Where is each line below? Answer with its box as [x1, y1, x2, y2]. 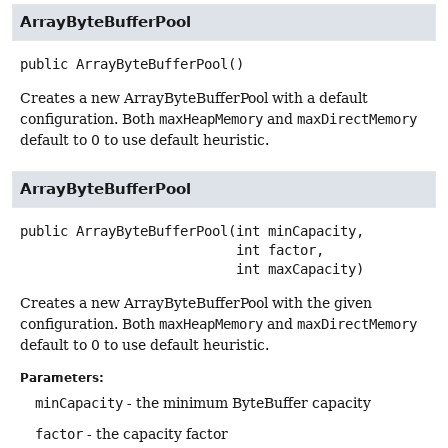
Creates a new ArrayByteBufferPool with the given [20, 295, 372, 312]
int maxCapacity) [236, 261, 364, 278]
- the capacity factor [83, 426, 228, 443]
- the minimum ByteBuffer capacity [123, 395, 371, 412]
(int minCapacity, [228, 223, 364, 240]
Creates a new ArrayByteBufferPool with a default [20, 90, 368, 107]
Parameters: [20, 371, 104, 386]
